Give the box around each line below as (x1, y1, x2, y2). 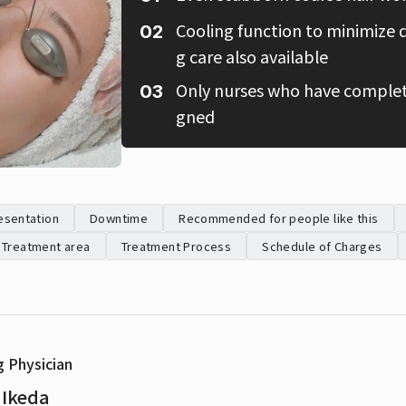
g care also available (176, 44, 328, 68)
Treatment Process (121, 237, 232, 255)
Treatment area (2, 237, 91, 255)
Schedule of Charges (262, 237, 382, 255)
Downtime (90, 209, 149, 227)
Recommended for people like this (179, 209, 379, 227)
